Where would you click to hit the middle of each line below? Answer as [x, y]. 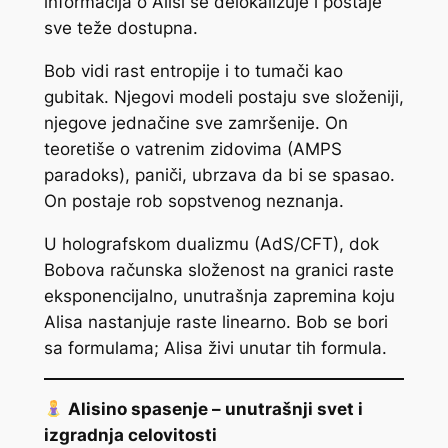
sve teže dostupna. [120, 28]
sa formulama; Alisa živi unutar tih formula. [215, 347]
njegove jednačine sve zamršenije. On [195, 122]
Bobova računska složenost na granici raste [218, 269]
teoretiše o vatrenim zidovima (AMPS [192, 148]
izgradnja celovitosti [130, 435]
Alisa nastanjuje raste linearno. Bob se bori [215, 321]
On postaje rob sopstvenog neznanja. [193, 200]
